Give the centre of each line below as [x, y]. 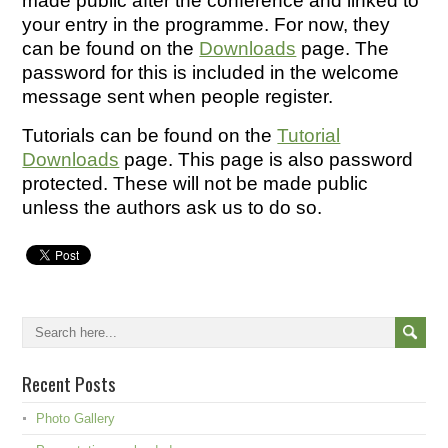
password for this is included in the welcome [211, 73]
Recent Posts [69, 383]
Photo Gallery [76, 419]
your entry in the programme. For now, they [206, 25]
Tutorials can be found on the [150, 136]
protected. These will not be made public [195, 184]
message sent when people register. [178, 97]
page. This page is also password [266, 160]
